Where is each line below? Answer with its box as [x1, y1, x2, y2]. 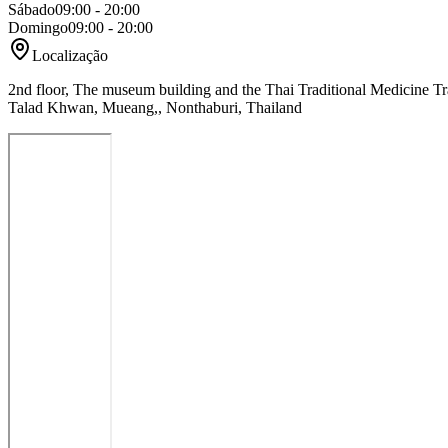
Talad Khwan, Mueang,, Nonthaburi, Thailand [8, 98, 302, 116]
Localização [32, 46, 108, 64]
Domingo [8, 18, 68, 36]
